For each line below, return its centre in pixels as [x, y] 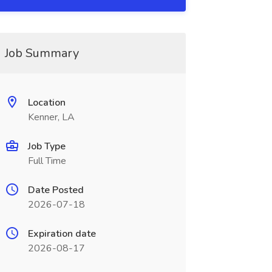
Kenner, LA [51, 117]
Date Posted [56, 190]
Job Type [46, 146]
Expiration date [62, 234]
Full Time [47, 161]
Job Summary [42, 53]
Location [46, 103]
